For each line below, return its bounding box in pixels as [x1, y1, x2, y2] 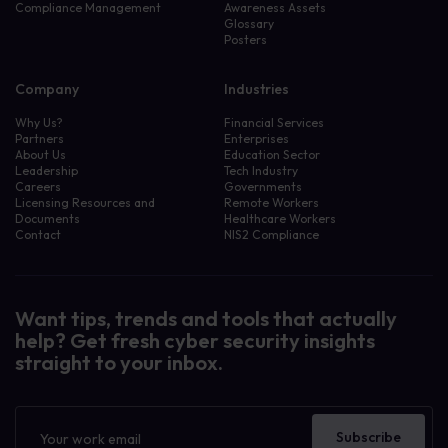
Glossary [224, 16, 274, 31]
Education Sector [224, 147, 320, 162]
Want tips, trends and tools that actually [15, 306, 397, 331]
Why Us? [15, 115, 63, 130]
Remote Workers [224, 195, 319, 210]
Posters [224, 32, 267, 47]
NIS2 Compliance [224, 227, 319, 242]
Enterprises [224, 131, 289, 146]
